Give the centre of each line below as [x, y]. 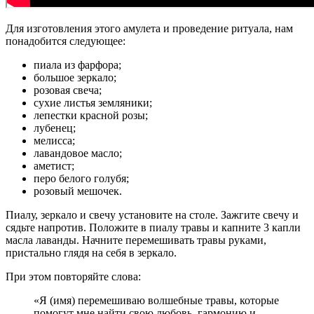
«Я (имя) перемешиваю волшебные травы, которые [156, 300]
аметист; [54, 165]
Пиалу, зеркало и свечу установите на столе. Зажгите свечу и [152, 214]
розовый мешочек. [78, 191]
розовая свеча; [68, 90]
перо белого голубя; [81, 178]
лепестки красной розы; [91, 115]
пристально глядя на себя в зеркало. [91, 252]
